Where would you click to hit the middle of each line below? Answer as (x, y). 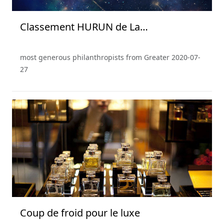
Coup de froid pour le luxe (80, 213)
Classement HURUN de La (80, 27)
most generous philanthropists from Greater (95, 57)
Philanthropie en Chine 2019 (85, 43)
